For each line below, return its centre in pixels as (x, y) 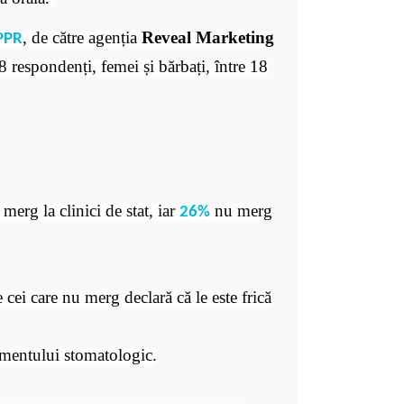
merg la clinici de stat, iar (92, 211)
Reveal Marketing (208, 37)
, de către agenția (82, 37)
